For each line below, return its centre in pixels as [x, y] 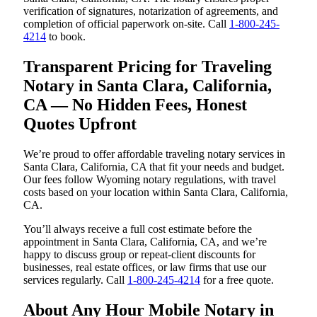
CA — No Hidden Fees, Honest [135, 105]
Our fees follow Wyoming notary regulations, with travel [150, 179]
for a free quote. [237, 280]
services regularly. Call [75, 280]
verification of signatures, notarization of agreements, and [151, 11]
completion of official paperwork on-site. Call [126, 24]
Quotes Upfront [80, 124]
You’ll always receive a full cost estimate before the [138, 229]
